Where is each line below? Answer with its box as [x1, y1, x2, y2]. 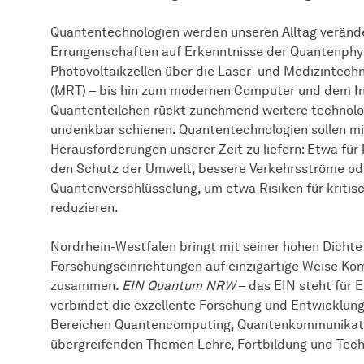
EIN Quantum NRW [122, 278, 236, 294]
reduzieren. [50, 200, 119, 216]
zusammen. [50, 278, 122, 294]
